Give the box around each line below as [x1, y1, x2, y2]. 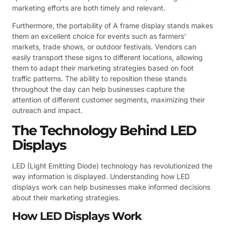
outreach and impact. [12, 106, 83, 115]
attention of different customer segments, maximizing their [12, 95, 205, 104]
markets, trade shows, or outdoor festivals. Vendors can [12, 42, 196, 51]
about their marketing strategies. [12, 193, 120, 202]
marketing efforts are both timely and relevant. [12, 3, 165, 12]
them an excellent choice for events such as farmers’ [12, 32, 186, 41]
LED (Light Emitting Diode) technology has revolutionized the [12, 161, 212, 170]
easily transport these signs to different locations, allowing [12, 53, 203, 62]
